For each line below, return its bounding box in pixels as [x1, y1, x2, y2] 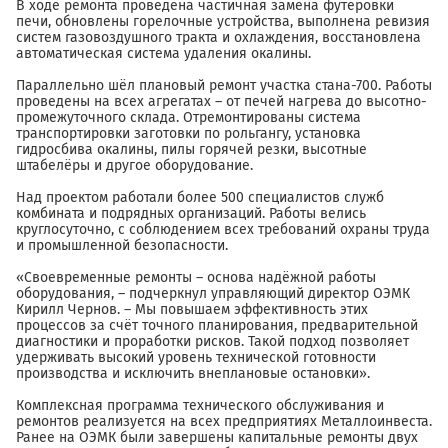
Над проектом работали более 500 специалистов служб [16, 189, 384, 206]
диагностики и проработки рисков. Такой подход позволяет [16, 333, 409, 350]
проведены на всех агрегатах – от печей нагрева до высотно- [16, 93, 427, 110]
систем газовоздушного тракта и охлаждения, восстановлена [16, 29, 421, 46]
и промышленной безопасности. [16, 237, 228, 254]
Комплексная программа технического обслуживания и [16, 397, 384, 414]
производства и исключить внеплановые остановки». [16, 365, 370, 382]
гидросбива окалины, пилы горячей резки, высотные [16, 141, 367, 158]
